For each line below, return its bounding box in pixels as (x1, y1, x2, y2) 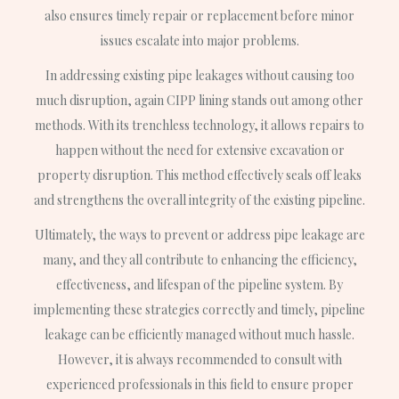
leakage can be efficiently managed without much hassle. (45, 325, 354, 343)
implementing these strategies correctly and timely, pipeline (34, 300, 365, 318)
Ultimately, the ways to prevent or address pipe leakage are (34, 225, 365, 243)
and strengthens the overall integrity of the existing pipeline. (34, 191, 365, 208)
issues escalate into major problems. (100, 31, 299, 49)
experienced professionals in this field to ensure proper (45, 375, 354, 393)
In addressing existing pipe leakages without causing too (45, 66, 354, 84)
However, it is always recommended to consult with (57, 350, 342, 368)
